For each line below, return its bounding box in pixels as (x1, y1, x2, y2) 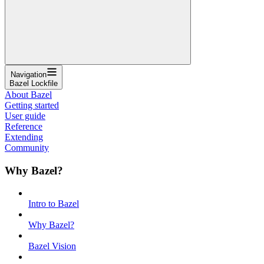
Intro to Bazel (28, 199, 79, 209)
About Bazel (5, 89, 52, 100)
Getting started (5, 100, 59, 110)
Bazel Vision (28, 241, 76, 252)
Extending (5, 131, 43, 142)
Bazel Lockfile (9, 78, 58, 88)
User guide (5, 110, 45, 121)
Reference (5, 121, 42, 131)
